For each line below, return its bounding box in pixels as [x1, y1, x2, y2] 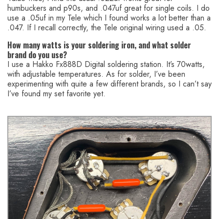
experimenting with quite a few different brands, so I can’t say [7, 78, 212, 89]
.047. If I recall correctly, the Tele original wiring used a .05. [7, 22, 206, 33]
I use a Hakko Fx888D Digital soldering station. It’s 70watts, [7, 58, 205, 70]
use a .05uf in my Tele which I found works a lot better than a [7, 12, 211, 23]
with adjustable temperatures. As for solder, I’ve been [7, 68, 185, 80]
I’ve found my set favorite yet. [7, 88, 106, 99]
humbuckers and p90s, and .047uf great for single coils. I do [7, 2, 210, 14]
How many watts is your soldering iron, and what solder [7, 39, 191, 51]
